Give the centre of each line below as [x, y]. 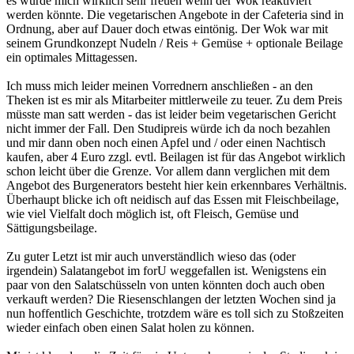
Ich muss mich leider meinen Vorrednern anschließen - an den [160, 86]
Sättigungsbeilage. [52, 228]
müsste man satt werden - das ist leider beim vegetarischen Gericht [171, 115]
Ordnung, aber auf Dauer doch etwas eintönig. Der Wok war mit [167, 29]
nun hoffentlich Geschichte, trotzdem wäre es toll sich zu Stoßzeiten [175, 314]
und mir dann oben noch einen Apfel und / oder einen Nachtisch [166, 143]
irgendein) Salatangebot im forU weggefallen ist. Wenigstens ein [166, 271]
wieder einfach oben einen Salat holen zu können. [130, 328]
